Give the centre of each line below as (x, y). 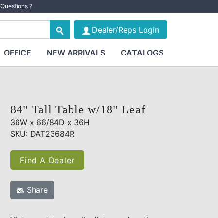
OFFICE (17, 53)
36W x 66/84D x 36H (50, 122)
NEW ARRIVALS (76, 53)
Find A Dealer (47, 160)
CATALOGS (142, 53)
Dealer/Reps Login (125, 30)
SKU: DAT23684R (42, 134)
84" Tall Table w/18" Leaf (78, 109)
